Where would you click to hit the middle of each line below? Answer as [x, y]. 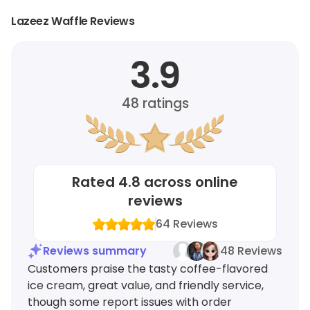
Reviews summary [95, 250]
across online [189, 182]
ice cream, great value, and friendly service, [146, 285]
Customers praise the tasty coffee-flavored [148, 268]
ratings [164, 103]
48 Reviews [251, 250]
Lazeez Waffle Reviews [73, 21]
